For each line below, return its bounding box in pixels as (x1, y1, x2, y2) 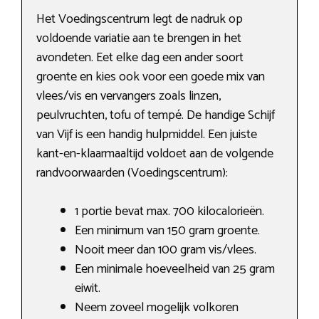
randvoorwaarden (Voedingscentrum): (36, 162, 228, 184)
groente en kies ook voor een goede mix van (36, 66, 265, 88)
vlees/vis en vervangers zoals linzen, (36, 85, 221, 108)
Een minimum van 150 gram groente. (75, 220, 260, 242)
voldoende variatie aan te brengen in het (36, 28, 241, 50)
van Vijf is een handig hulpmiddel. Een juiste (36, 124, 257, 146)
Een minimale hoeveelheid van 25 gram (75, 258, 275, 281)
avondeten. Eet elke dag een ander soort (36, 47, 244, 69)
